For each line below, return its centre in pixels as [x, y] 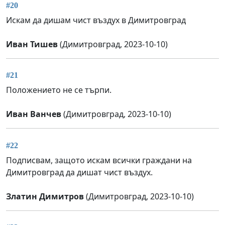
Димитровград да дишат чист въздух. [79, 172]
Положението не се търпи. [59, 90]
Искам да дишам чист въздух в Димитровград [96, 20]
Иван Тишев [32, 44]
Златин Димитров [45, 196]
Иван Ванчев [34, 114]
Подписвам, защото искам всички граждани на [99, 160]
